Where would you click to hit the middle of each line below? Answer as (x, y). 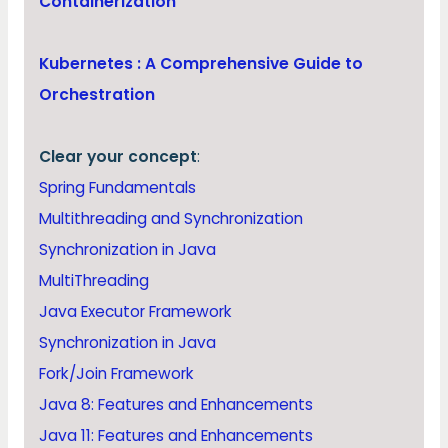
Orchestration (97, 95)
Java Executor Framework (136, 312)
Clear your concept (118, 157)
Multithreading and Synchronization (171, 219)
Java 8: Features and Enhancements (176, 405)
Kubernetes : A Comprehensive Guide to (201, 64)
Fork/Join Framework (117, 374)
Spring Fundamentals (118, 188)
